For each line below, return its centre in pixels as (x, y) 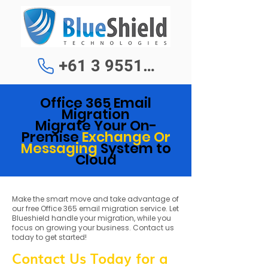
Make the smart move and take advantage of (95, 199)
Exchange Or (126, 137)
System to (135, 148)
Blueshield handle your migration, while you (92, 218)
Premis (45, 137)
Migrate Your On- (96, 126)
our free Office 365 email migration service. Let (95, 208)
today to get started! (49, 237)
